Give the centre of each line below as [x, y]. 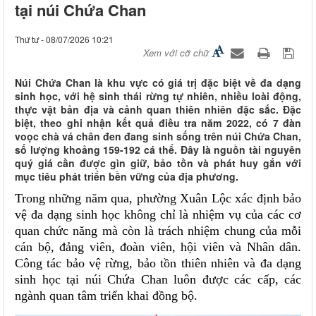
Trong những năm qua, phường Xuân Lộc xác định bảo [158, 199]
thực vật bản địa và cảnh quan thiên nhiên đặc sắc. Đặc [158, 110]
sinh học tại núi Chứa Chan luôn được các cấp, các [158, 280]
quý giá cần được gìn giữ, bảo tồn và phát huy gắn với [158, 163]
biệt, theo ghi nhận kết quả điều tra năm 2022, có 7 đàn [158, 123]
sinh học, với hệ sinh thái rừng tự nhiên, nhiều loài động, [158, 96]
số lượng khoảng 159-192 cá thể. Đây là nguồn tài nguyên [158, 150]
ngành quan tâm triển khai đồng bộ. [108, 296]
